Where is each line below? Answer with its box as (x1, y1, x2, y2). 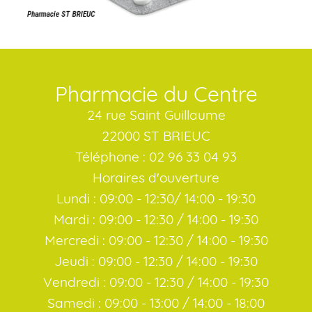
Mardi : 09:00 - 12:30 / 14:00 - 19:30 (54, 211, 258, 228)
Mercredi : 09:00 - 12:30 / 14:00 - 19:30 (44, 232, 268, 249)
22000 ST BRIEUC (102, 127, 210, 145)
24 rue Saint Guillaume (86, 107, 226, 124)
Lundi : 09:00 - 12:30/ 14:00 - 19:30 (56, 190, 256, 208)
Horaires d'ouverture (93, 169, 219, 187)
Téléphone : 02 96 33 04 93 (75, 148, 237, 166)
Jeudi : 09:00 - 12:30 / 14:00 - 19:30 (54, 253, 258, 270)
